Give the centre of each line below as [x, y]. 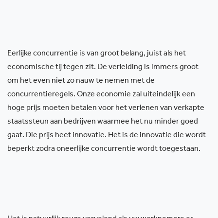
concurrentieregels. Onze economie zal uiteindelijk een [101, 95]
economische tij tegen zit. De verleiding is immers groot [103, 68]
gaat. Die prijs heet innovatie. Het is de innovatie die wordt [107, 136]
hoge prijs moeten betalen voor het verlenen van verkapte [106, 109]
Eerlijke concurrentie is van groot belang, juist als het [97, 54]
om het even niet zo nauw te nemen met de [81, 81]
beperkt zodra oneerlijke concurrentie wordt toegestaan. [104, 149]
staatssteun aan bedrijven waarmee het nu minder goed [103, 122]
